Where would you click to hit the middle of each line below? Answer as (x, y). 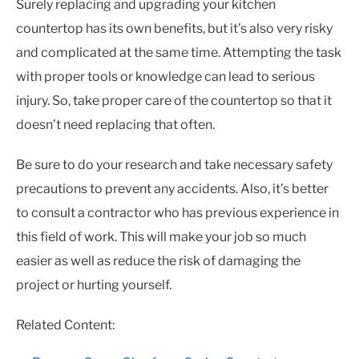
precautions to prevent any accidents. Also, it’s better (172, 189)
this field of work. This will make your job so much (161, 237)
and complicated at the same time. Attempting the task (179, 53)
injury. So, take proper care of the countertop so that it (174, 101)
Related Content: (65, 325)
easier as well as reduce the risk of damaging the (158, 261)
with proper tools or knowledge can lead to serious (165, 77)
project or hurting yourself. (94, 285)
